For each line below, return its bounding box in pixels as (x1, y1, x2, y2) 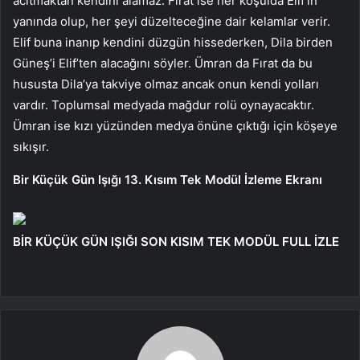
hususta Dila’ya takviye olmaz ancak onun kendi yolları (13, 76, 319, 92)
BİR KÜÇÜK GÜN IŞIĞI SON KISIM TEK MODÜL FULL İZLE (13, 233, 339, 249)
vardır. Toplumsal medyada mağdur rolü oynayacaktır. (13, 96, 314, 112)
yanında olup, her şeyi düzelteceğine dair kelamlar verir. (13, 13, 330, 29)
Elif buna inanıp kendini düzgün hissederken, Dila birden (13, 34, 333, 50)
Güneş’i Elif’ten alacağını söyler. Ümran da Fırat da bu (13, 55, 313, 71)
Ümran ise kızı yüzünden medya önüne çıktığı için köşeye (13, 117, 337, 133)
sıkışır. (13, 138, 49, 154)
